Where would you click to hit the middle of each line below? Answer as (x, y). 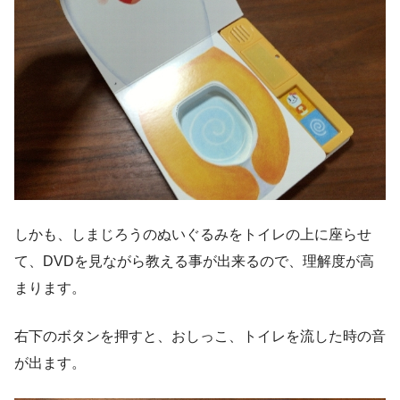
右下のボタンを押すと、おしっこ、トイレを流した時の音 (200, 336)
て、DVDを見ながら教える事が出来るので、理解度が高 (194, 261)
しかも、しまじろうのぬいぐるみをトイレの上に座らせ (193, 234)
